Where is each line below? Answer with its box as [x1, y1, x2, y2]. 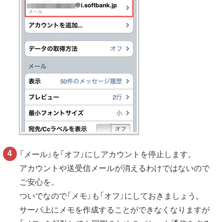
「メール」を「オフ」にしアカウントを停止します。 [19, 150, 196, 159]
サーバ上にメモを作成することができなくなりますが [19, 205, 210, 214]
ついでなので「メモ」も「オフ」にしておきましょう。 [19, 191, 204, 200]
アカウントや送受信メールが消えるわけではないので [19, 164, 210, 172]
